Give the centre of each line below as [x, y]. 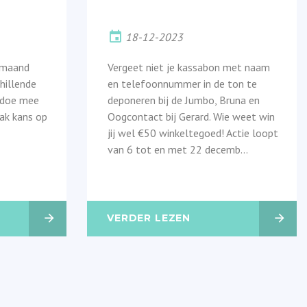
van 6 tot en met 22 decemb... [178, 149]
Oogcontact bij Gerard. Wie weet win [191, 116]
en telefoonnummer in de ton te [182, 83]
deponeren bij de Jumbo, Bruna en [184, 100]
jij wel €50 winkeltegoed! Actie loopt [193, 133]
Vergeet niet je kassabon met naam [189, 67]
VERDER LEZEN [149, 218]
